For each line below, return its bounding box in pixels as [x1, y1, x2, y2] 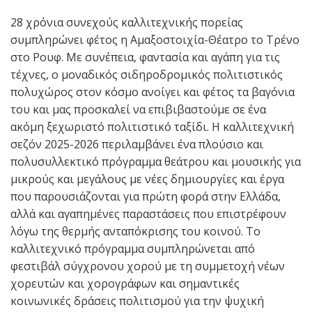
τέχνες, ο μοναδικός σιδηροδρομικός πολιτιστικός [10, 66, 283, 82]
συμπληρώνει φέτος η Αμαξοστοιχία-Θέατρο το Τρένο [10, 31, 299, 47]
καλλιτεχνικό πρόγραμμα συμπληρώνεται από [10, 240, 255, 256]
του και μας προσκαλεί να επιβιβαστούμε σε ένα [10, 101, 266, 117]
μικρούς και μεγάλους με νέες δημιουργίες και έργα [10, 171, 284, 187]
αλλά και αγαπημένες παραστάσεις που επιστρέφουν [10, 205, 286, 221]
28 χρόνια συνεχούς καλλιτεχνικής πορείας [10, 14, 243, 30]
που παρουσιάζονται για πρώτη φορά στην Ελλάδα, [10, 188, 281, 204]
